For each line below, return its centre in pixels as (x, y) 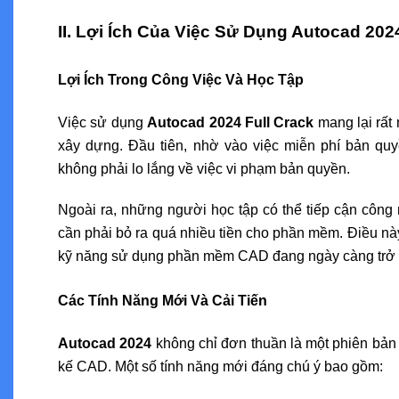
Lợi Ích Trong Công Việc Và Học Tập (181, 79)
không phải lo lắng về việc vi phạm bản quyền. (204, 168)
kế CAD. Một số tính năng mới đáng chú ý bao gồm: (220, 366)
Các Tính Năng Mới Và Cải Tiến (163, 300)
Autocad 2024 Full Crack (231, 122)
